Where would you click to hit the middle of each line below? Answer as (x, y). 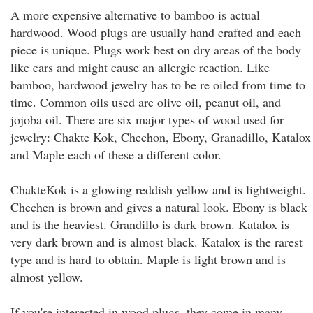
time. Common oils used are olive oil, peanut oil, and (146, 102)
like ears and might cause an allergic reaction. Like (140, 67)
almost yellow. (47, 277)
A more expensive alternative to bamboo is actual (135, 15)
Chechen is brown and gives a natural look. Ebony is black (159, 207)
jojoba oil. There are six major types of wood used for (147, 119)
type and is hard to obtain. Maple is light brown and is (148, 259)
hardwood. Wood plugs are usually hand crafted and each (156, 32)
